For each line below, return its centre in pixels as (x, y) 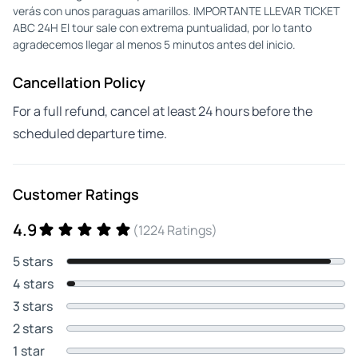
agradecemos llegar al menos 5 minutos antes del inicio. (154, 44)
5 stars (33, 261)
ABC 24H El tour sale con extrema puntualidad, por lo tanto (162, 27)
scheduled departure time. (90, 133)
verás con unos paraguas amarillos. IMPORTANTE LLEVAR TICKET (176, 10)
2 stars (33, 328)
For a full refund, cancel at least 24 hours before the (163, 111)
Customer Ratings (76, 194)
